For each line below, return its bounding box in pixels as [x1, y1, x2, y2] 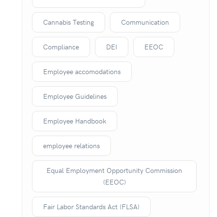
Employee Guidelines [43, 92, 107, 101]
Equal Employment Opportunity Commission [46, 166, 182, 175]
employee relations [43, 141, 100, 150]
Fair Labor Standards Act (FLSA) [43, 202, 139, 211]
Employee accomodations [43, 67, 121, 76]
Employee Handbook [43, 116, 106, 125]
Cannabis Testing [43, 17, 94, 27]
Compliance [43, 42, 79, 51]
